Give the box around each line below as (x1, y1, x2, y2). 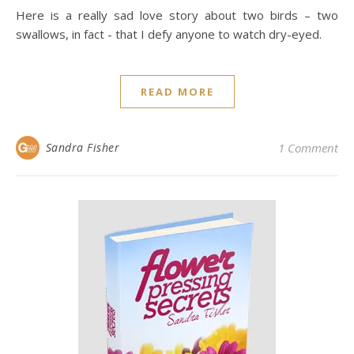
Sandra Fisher (45, 140, 119, 155)
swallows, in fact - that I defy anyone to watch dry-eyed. (16, 26, 322, 42)
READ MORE (140, 85, 214, 99)
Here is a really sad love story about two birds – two (16, 7, 25, 23)
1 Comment (278, 140, 338, 156)
